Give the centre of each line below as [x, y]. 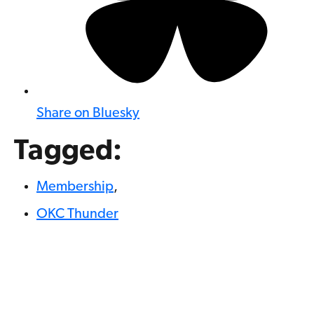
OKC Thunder [77, 214]
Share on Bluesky [88, 114]
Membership [75, 187]
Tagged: [68, 152]
